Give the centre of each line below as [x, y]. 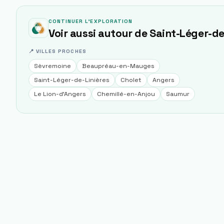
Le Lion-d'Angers [60, 94]
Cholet [131, 80]
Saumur [178, 94]
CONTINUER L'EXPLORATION [90, 21]
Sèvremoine [52, 66]
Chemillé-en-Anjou [126, 94]
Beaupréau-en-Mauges [118, 66]
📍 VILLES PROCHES [57, 51]
